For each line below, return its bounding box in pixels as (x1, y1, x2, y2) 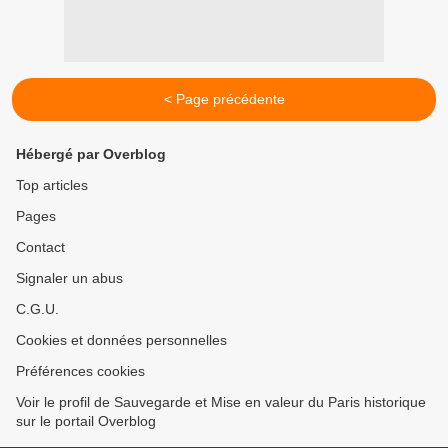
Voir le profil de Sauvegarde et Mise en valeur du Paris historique (16, 394, 426, 410)
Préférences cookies (16, 363, 145, 379)
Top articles (16, 177, 88, 193)
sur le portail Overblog (16, 413, 156, 429)
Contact (16, 239, 65, 255)
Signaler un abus (16, 270, 123, 286)
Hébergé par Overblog (16, 146, 166, 162)
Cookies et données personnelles (16, 332, 227, 348)
